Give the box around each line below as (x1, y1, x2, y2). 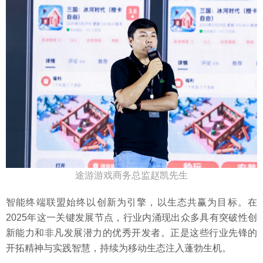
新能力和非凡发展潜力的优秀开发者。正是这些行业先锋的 (6, 227, 257, 238)
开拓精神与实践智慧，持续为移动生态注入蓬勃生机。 (6, 242, 231, 253)
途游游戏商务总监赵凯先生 (75, 170, 188, 180)
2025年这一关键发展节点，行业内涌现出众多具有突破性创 (6, 212, 257, 222)
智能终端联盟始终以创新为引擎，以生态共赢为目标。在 (6, 197, 257, 207)
